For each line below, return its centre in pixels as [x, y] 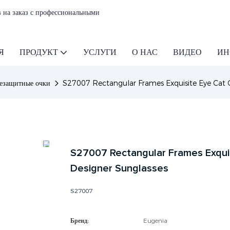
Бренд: [79, 220]
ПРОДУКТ [39, 52]
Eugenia [155, 220]
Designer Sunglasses [119, 168]
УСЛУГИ [100, 52]
